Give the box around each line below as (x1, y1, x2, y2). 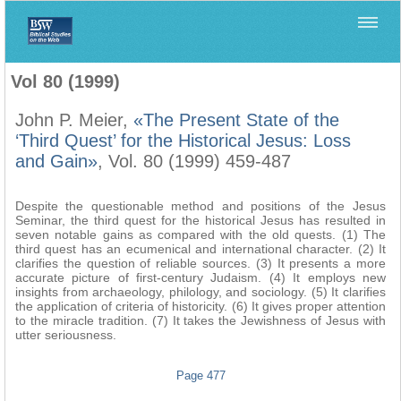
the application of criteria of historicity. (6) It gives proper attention (15, 299, 386, 313)
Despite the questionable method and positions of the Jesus (15, 199, 386, 213)
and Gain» (15, 151, 98, 171)
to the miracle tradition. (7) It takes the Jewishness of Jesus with (15, 313, 386, 328)
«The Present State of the (133, 110, 339, 130)
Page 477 (176, 369, 226, 382)
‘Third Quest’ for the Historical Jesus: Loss (15, 131, 351, 150)
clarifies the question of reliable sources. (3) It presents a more (15, 256, 386, 270)
